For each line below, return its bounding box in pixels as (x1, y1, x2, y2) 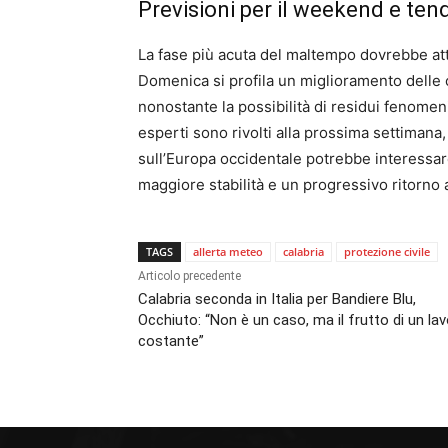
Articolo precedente (138, 269, 241, 284)
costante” (138, 332, 204, 351)
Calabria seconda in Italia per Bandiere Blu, (138, 290, 416, 309)
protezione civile (344, 244, 430, 260)
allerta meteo (193, 244, 263, 260)
